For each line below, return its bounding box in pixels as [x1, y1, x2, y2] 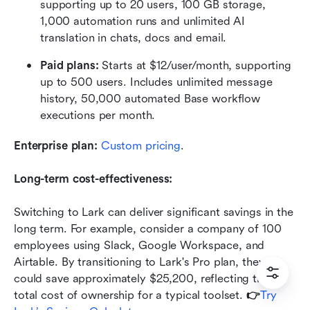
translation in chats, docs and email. [40, 31, 227, 45]
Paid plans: [40, 59, 102, 73]
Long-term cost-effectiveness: [14, 172, 173, 186]
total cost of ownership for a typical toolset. [14, 289, 246, 302]
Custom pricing [97, 139, 181, 153]
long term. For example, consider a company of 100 [14, 222, 282, 236]
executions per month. [40, 109, 156, 122]
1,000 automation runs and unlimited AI [40, 15, 246, 28]
